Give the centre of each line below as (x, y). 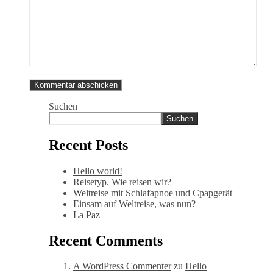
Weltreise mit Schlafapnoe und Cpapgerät (153, 193)
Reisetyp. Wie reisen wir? (122, 182)
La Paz (87, 214)
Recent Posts (88, 145)
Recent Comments (106, 240)
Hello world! (98, 171)
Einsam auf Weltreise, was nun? (134, 204)
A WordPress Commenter (122, 266)
